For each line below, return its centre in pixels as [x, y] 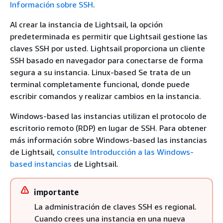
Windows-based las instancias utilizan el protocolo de [108, 116]
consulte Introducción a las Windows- [125, 152]
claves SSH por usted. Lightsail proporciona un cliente [108, 48]
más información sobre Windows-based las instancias [109, 140]
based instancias [41, 164]
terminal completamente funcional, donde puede [100, 84]
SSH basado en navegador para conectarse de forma [107, 60]
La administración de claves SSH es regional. [115, 207]
